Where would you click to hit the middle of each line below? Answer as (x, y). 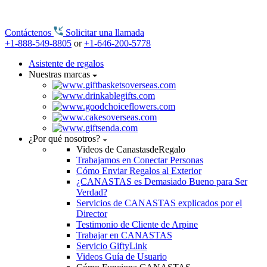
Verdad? (92, 192)
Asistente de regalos (66, 63)
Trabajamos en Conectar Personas (140, 160)
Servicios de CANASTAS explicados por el (159, 203)
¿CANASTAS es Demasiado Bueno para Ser (162, 181)
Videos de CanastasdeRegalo (131, 149)
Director (92, 214)
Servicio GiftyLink (112, 246)
